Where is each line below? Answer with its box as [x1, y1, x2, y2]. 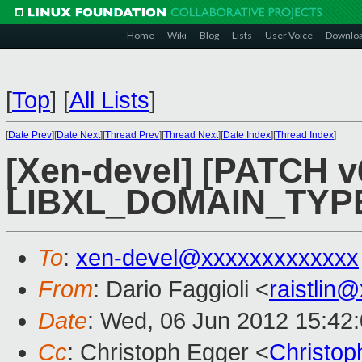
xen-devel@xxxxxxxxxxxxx [76, 245, 359, 271]
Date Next [57, 129, 100, 141]
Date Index [223, 129, 271, 141]
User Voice [265, 29, 313, 41]
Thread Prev [105, 129, 159, 141]
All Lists [69, 87, 149, 113]
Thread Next [164, 129, 218, 141]
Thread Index [276, 129, 334, 141]
